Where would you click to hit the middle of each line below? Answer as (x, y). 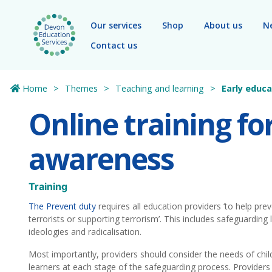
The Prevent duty (62, 206)
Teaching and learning (160, 88)
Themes (82, 88)
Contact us (114, 45)
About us (223, 25)
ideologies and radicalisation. (85, 232)
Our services (116, 25)
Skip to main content (64, 15)
